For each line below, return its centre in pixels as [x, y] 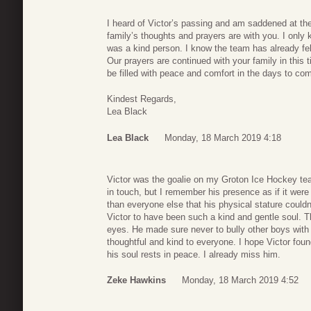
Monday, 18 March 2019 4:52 [240, 280]
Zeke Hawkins [136, 280]
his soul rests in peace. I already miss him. [194, 254]
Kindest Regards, [142, 99]
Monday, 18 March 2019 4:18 [223, 137]
